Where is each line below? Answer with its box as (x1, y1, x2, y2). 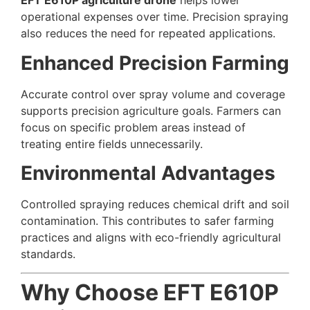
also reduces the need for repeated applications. (21, 26, 275, 41)
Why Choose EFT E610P (21, 278, 279, 306)
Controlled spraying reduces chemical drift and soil (21, 197, 289, 212)
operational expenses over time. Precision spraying (21, 10, 289, 24)
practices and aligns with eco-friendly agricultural (21, 230, 281, 245)
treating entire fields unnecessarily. (21, 136, 203, 151)
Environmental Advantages (21, 161, 275, 185)
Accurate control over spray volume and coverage (21, 86, 285, 101)
